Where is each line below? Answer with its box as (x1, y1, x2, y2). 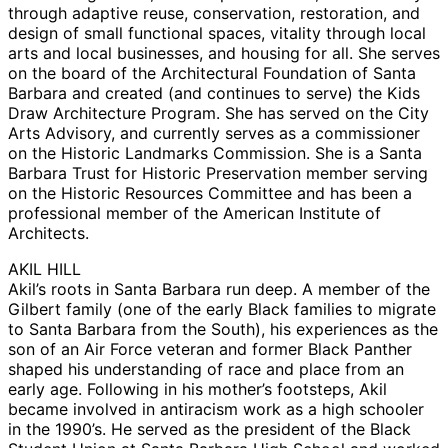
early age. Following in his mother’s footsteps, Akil (8, 379, 387, 400)
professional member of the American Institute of (8, 203, 381, 224)
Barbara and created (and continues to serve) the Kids (8, 83, 420, 104)
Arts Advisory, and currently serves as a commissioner (8, 123, 420, 144)
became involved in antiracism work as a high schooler (8, 399, 424, 420)
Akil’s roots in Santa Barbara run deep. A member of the (8, 279, 430, 300)
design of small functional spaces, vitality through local (8, 23, 426, 44)
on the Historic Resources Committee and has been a (8, 183, 412, 204)
